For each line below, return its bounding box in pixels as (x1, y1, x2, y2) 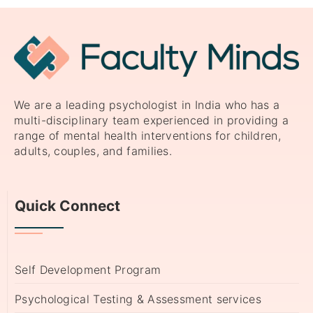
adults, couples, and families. (14, 144, 173, 159)
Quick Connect (15, 197, 120, 215)
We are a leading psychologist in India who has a (14, 98, 280, 112)
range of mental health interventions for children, (14, 129, 281, 143)
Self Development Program (15, 263, 161, 277)
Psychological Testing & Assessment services (15, 292, 261, 307)
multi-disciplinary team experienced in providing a (14, 113, 289, 128)
